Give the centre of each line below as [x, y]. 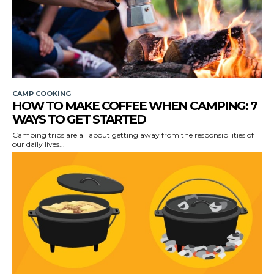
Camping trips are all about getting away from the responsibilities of [133, 135]
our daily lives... [39, 144]
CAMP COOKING [42, 93]
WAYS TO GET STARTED [79, 119]
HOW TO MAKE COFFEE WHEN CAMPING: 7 [135, 106]
